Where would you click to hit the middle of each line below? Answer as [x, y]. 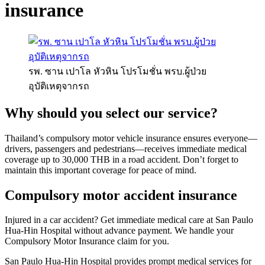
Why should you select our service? [111, 113]
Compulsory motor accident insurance [121, 195]
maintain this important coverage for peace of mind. [101, 170]
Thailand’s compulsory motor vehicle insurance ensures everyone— [131, 138]
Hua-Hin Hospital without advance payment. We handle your [119, 231]
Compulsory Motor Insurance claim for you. [87, 241]
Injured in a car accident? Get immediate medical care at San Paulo [129, 220]
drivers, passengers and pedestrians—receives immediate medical [126, 148]
